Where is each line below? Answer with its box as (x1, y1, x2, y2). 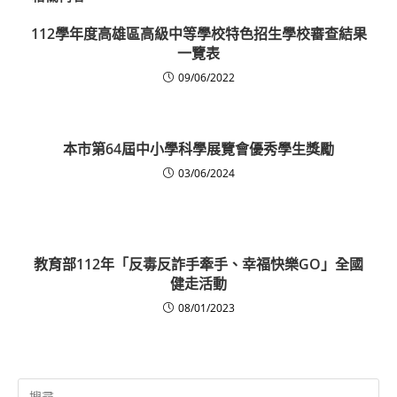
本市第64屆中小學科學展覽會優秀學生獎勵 (63, 139, 334, 160)
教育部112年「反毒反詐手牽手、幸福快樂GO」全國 (34, 254, 363, 275)
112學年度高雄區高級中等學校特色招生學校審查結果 (30, 24, 367, 44)
